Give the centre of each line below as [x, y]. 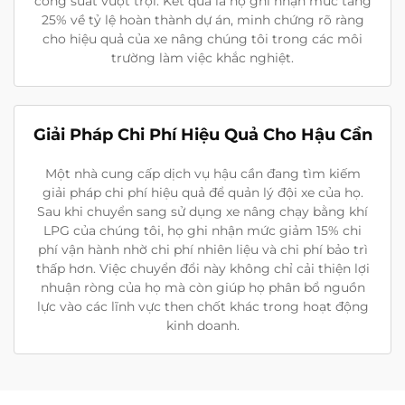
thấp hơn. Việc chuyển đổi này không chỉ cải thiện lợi [202, 268]
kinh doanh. [202, 325]
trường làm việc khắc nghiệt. [202, 57]
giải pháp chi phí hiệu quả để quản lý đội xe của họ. [202, 192]
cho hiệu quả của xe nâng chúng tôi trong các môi [202, 38]
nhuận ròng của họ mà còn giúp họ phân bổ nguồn [202, 287]
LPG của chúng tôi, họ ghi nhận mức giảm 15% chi [202, 230]
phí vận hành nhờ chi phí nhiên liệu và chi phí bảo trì [202, 249]
